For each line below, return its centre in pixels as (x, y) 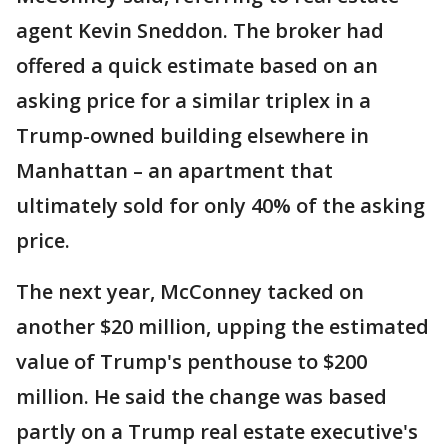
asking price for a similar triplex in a (193, 100)
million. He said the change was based (201, 396)
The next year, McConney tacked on (190, 291)
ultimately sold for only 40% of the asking (220, 205)
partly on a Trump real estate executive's (217, 431)
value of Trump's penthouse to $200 (191, 361)
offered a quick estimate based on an (197, 65)
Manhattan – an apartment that (174, 170)
